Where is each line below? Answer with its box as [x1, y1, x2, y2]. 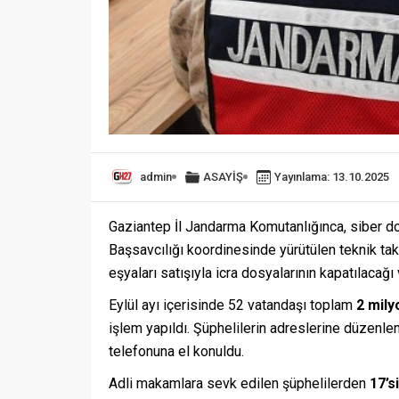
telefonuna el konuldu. [109, 342, 244, 360]
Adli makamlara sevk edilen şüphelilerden [109, 374, 370, 392]
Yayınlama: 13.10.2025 [274, 169, 389, 183]
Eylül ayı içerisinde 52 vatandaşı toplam [109, 296, 356, 313]
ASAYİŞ [203, 169, 243, 183]
